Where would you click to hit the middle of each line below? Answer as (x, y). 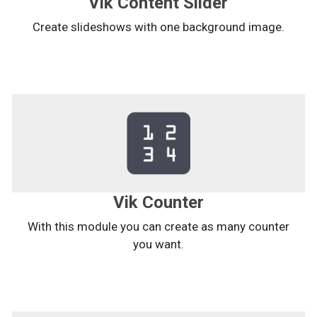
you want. (158, 244)
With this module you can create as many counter (158, 226)
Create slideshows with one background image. (158, 27)
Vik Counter (158, 202)
